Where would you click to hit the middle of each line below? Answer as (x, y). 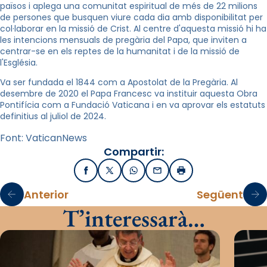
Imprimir (199, 174)
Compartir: (133, 152)
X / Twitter (132, 174)
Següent (220, 194)
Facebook (107, 174)
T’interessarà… (133, 218)
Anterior (46, 194)
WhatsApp (156, 174)
